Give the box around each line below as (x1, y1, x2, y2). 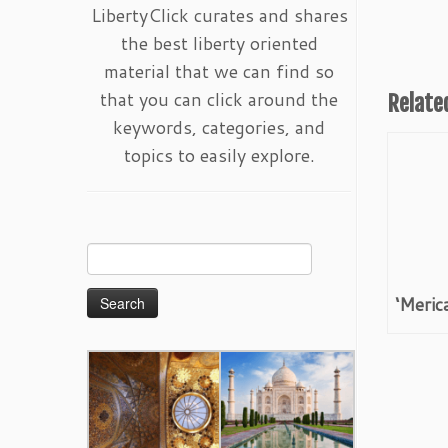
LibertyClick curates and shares (90, 2, 348, 28)
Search (86, 243, 129, 263)
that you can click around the (100, 86, 338, 112)
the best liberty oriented (120, 30, 318, 56)
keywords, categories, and (113, 114, 325, 140)
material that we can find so (104, 58, 334, 84)
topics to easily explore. (123, 142, 315, 168)
